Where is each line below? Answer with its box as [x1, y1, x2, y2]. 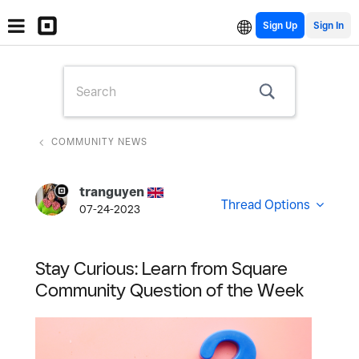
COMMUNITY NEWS [51, 135, 147, 147]
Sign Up [263, 19, 297, 31]
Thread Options [221, 196, 310, 212]
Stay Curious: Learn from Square [35, 257, 288, 279]
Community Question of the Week [35, 279, 304, 301]
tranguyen [79, 184, 144, 200]
